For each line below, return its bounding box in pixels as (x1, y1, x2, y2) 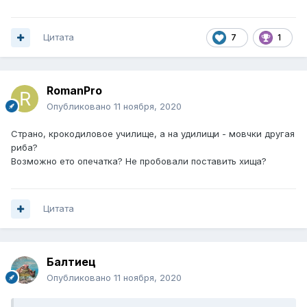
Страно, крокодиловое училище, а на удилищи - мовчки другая (11, 128, 295, 140)
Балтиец (47, 255, 96, 269)
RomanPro (47, 84, 102, 98)
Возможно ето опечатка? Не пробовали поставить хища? (11, 156, 267, 167)
